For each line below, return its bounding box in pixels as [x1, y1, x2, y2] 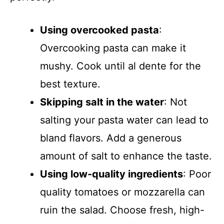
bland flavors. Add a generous [40, 132, 181, 144]
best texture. [40, 78, 100, 90]
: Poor [183, 168, 211, 180]
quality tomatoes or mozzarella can [40, 186, 205, 198]
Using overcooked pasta [40, 24, 159, 36]
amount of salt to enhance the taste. [40, 150, 212, 162]
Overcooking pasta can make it [40, 42, 186, 54]
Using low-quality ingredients [40, 168, 183, 180]
